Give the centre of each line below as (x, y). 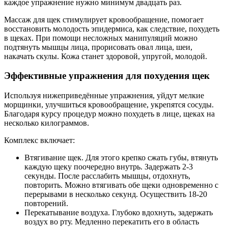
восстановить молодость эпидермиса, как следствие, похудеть (112, 28)
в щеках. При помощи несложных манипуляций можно (101, 38)
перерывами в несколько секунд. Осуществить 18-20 (116, 194)
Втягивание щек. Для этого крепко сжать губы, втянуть (121, 158)
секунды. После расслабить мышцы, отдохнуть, (107, 176)
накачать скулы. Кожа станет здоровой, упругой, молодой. (106, 56)
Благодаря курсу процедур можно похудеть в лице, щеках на (109, 114)
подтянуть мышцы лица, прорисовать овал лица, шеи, (98, 47)
